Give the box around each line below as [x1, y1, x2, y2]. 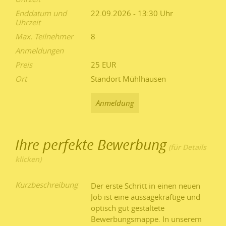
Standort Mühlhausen [91, 74, 166, 84]
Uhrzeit [15, 17, 40, 28]
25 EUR [91, 60, 116, 70]
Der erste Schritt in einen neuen [91, 180, 200, 191]
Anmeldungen [15, 45, 64, 56]
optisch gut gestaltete [91, 202, 164, 213]
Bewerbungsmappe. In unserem [91, 213, 202, 224]
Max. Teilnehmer [15, 31, 73, 42]
